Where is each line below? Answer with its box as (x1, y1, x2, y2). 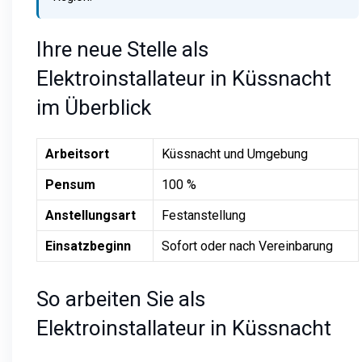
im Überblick (36, 95, 151, 120)
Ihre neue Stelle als (36, 36, 208, 61)
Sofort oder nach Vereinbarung (162, 238, 333, 254)
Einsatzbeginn (45, 238, 131, 254)
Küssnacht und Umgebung (162, 145, 308, 162)
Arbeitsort (45, 145, 109, 162)
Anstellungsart (45, 207, 136, 223)
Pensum (45, 176, 95, 192)
